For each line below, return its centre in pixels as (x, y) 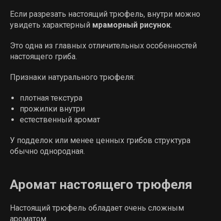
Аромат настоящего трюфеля (101, 184)
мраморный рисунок (131, 25)
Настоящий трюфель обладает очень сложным (97, 208)
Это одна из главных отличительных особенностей (103, 46)
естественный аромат (60, 120)
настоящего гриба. (43, 56)
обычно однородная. (47, 151)
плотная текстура (51, 98)
